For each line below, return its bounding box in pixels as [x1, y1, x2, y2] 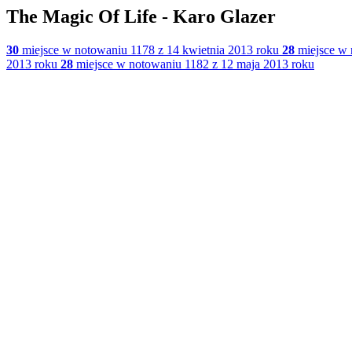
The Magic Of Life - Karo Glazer [6, 6, 276, 27]
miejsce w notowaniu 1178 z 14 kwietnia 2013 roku [19, 42, 279, 57]
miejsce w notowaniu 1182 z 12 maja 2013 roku [73, 57, 314, 71]
